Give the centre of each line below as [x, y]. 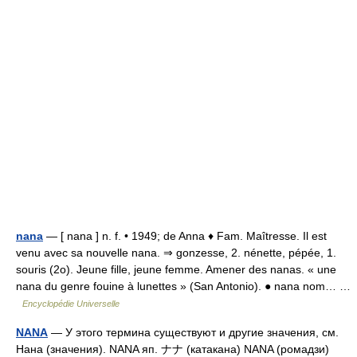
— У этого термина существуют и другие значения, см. [193, 332]
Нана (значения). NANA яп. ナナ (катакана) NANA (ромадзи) [173, 349]
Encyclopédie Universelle [71, 304]
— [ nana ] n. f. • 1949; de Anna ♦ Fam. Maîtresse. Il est [185, 236]
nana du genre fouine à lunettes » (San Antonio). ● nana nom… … [183, 286]
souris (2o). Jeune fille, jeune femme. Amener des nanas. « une [176, 269]
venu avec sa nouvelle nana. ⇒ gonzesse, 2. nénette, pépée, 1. [176, 253]
